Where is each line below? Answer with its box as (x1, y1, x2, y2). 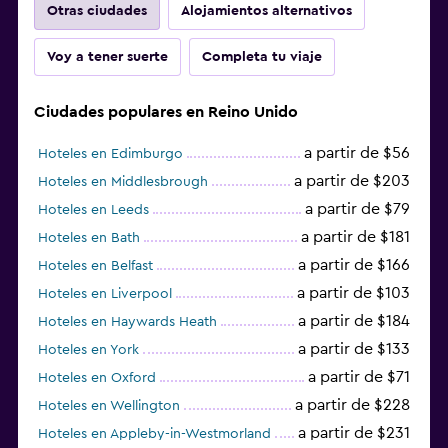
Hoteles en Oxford (38, 370, 156, 385)
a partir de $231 (298, 424, 410, 441)
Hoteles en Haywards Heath (38, 314, 217, 329)
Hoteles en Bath (38, 230, 140, 245)
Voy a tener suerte (47, 49, 168, 64)
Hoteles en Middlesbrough (38, 174, 208, 189)
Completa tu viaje (202, 49, 322, 64)
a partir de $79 (305, 200, 410, 217)
